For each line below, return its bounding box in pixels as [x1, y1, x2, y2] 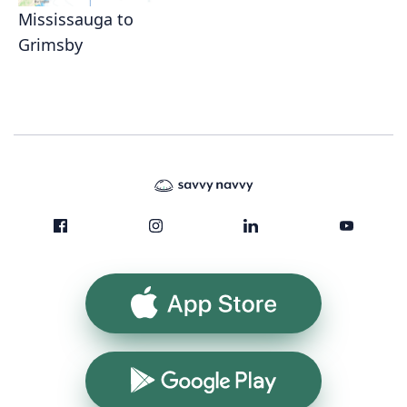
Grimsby [18, 33, 83, 55]
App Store [172, 293, 235, 312]
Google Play [166, 372, 241, 390]
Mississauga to [18, 7, 134, 30]
